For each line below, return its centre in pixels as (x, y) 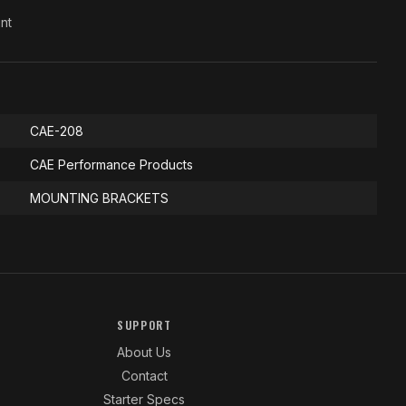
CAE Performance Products (111, 164)
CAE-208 (57, 131)
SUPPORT (144, 325)
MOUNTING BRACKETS (99, 198)
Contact (144, 376)
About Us (145, 352)
